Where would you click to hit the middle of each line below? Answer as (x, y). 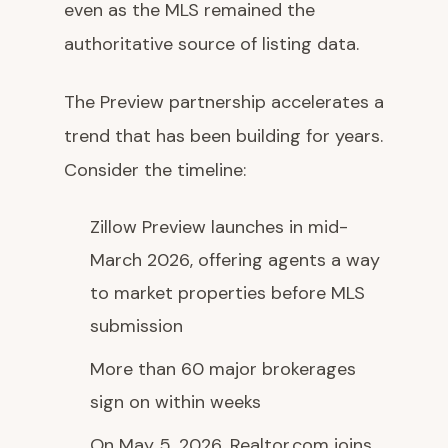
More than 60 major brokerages (223, 369)
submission (136, 326)
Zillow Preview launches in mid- (219, 227)
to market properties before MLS (227, 293)
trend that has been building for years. (223, 136)
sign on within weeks (175, 402)
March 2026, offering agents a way (235, 260)
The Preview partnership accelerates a (224, 102)
